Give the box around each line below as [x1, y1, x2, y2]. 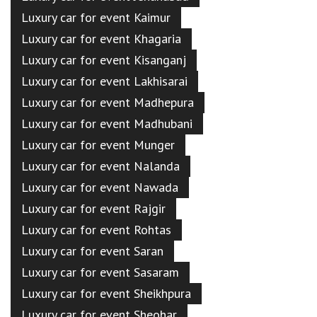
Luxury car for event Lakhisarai [21, 72, 188, 89]
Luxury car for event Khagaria [21, 30, 181, 47]
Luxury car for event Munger [21, 136, 175, 153]
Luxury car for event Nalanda [21, 157, 180, 174]
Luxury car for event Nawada [21, 178, 178, 195]
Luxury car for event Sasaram [21, 263, 179, 280]
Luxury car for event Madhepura [21, 93, 194, 110]
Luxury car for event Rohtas [21, 221, 171, 238]
